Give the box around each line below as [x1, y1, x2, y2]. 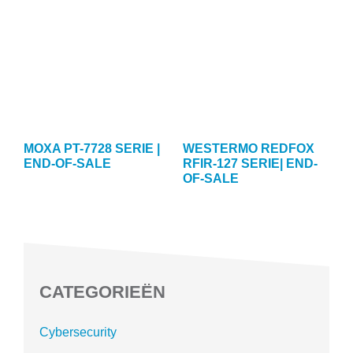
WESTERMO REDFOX [182, 142, 314, 156]
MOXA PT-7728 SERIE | [24, 142, 160, 156]
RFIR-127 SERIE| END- [182, 157, 318, 171]
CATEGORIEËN [39, 282, 165, 303]
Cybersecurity [39, 325, 117, 339]
